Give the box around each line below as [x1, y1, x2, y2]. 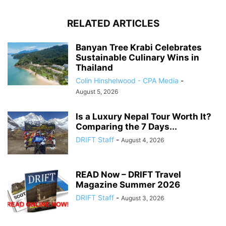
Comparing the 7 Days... [76, 121, 177, 132]
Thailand [76, 62, 113, 73]
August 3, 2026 [121, 194, 164, 202]
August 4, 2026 [121, 136, 164, 144]
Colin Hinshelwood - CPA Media [76, 76, 179, 85]
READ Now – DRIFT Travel [76, 169, 181, 180]
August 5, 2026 [76, 87, 118, 95]
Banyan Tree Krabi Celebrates [76, 42, 202, 52]
